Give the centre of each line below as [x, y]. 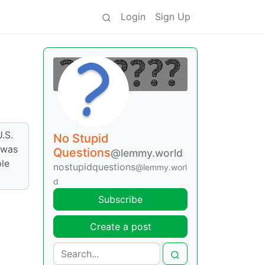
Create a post [120, 227]
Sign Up [173, 17]
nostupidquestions [94, 167]
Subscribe [120, 200]
